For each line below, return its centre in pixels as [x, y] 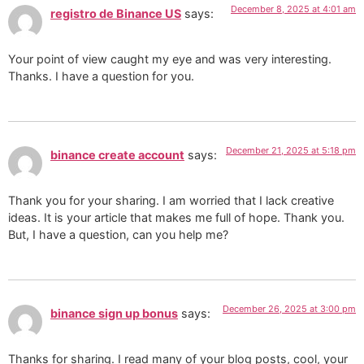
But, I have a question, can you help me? [118, 235]
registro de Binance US [116, 13]
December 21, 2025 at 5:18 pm [291, 150]
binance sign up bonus [114, 313]
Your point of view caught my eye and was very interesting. [170, 59]
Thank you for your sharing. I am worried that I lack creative [171, 201]
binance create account [117, 154]
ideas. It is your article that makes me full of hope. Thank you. [176, 218]
